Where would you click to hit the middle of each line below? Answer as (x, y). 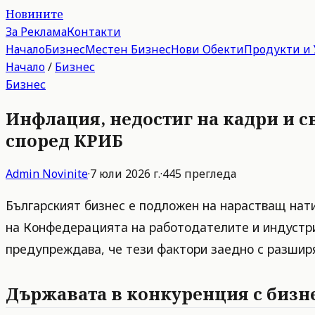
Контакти (94, 32)
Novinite (65, 173)
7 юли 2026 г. (125, 173)
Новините (34, 14)
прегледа (209, 173)
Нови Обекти (207, 49)
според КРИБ (64, 140)
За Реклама (36, 32)
